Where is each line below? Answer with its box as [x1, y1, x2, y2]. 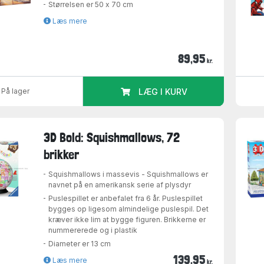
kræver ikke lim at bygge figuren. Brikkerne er [48, 214, 206, 224]
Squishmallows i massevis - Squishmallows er [48, 169, 209, 179]
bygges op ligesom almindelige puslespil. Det [48, 204, 209, 213]
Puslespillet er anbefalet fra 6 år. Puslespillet [48, 193, 203, 203]
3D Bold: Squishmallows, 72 [44, 129, 180, 145]
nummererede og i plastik [48, 225, 138, 235]
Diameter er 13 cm [48, 239, 111, 248]
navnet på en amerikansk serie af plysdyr [48, 180, 192, 189]
